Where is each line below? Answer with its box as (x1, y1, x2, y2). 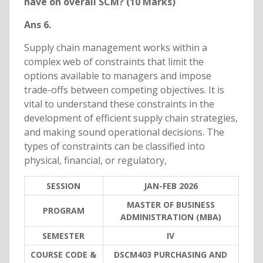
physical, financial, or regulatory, (23, 154, 167, 167)
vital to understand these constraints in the (23, 97, 214, 111)
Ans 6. (23, 18, 51, 32)
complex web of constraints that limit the (23, 55, 204, 69)
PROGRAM (42, 205, 85, 217)
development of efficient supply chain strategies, (23, 112, 238, 125)
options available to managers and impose (23, 69, 211, 83)
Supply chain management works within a (23, 41, 207, 55)
